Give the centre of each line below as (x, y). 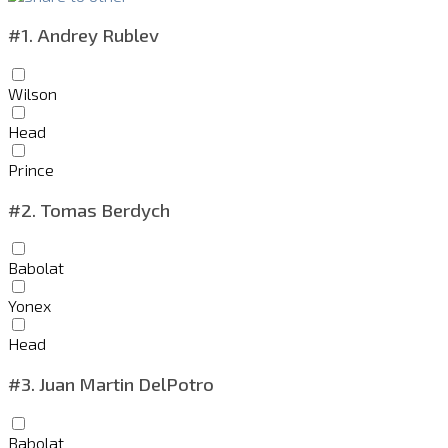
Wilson (32, 94)
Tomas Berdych (103, 209)
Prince (31, 170)
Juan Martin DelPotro (124, 384)
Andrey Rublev (96, 35)
